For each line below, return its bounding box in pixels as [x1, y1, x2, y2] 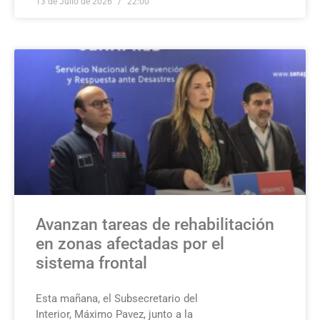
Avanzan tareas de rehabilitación [36, 214, 274, 234]
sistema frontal [36, 253, 147, 273]
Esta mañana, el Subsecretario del [36, 291, 198, 305]
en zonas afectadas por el [36, 234, 224, 254]
